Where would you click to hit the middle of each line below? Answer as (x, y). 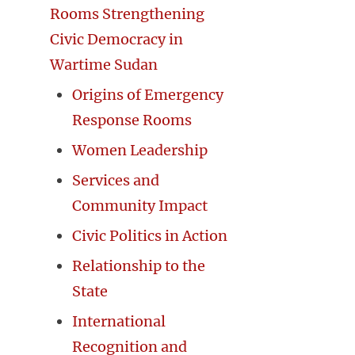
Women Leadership (140, 151)
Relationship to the (139, 266)
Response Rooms (132, 120)
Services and (116, 181)
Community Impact (140, 206)
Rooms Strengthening (127, 14)
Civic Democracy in (116, 40)
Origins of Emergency (148, 95)
